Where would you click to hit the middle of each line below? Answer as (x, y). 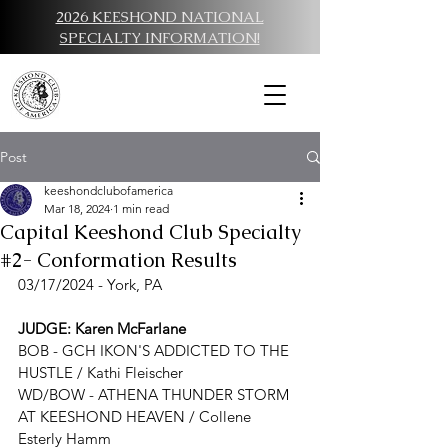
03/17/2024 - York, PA (90, 284)
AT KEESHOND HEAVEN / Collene (136, 416)
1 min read (141, 208)
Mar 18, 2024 (77, 208)
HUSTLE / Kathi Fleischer (100, 372)
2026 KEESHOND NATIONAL (159, 16)
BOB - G (46, 350)
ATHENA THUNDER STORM (195, 394)
